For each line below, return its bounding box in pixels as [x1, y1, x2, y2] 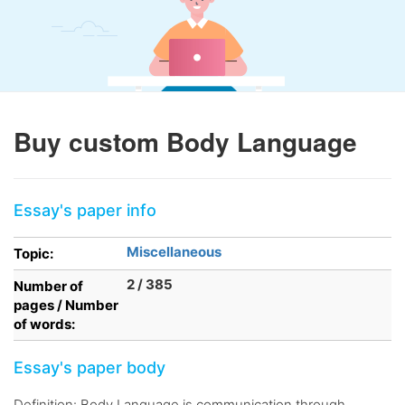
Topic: [14, 245, 53, 262]
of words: [14, 316, 75, 333]
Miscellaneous [127, 243, 221, 260]
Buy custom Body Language [14, 123, 357, 160]
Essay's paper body [14, 358, 165, 377]
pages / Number [14, 297, 118, 314]
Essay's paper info [14, 201, 156, 220]
